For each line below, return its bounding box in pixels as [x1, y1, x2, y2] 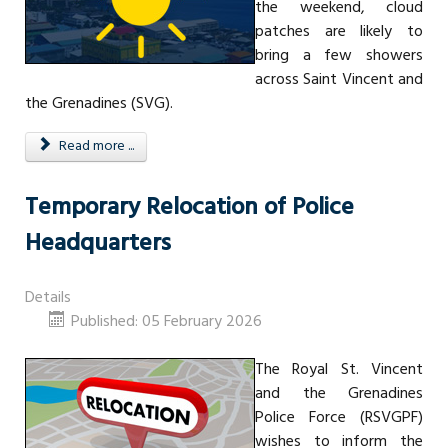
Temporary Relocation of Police [25, 188, 354, 227]
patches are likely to [255, 18, 423, 45]
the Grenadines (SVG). [25, 90, 173, 117]
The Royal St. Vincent [255, 356, 423, 383]
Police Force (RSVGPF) [255, 404, 423, 431]
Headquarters [25, 224, 171, 263]
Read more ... [55, 134, 134, 158]
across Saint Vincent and [255, 66, 423, 93]
